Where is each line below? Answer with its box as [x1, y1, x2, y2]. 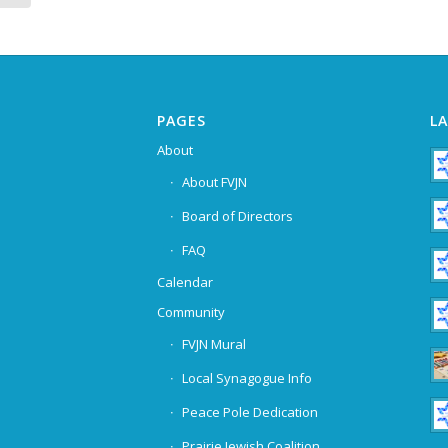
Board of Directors [182, 207, 293, 226]
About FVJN [182, 173, 247, 192]
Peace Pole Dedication [182, 403, 318, 422]
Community [157, 303, 225, 322]
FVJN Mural [182, 335, 246, 354]
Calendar [157, 273, 213, 292]
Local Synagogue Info [182, 369, 312, 388]
